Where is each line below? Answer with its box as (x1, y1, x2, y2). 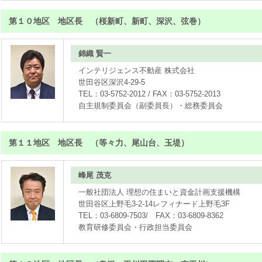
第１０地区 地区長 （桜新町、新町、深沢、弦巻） (9, 16, 205, 26)
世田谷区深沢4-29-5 (78, 78, 146, 87)
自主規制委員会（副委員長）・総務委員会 (78, 101, 223, 110)
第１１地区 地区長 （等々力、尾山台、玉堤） (9, 138, 189, 147)
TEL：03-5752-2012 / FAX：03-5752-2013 (78, 89, 221, 98)
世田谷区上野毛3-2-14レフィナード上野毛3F (78, 199, 230, 208)
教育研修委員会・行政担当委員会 (78, 223, 193, 232)
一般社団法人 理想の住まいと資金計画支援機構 (78, 188, 241, 196)
